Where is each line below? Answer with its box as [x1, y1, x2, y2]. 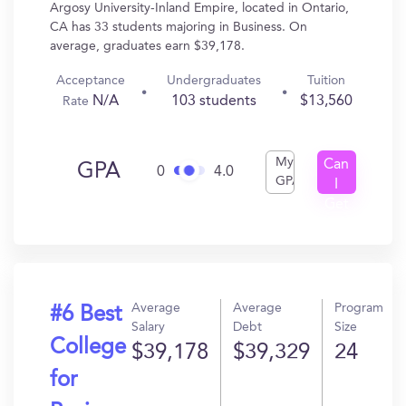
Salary [131, 321, 165, 333]
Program [334, 302, 383, 314]
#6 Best [50, 304, 121, 326]
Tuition [306, 74, 345, 87]
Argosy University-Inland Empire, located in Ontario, [50, 2, 349, 14]
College [50, 337, 126, 359]
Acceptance [56, 74, 126, 87]
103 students [171, 94, 257, 109]
